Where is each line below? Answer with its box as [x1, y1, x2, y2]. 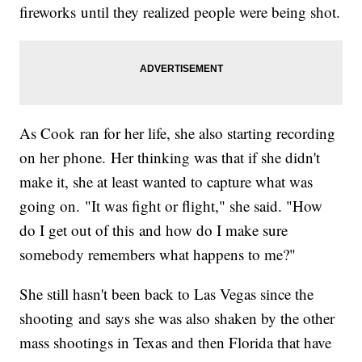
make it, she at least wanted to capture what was [19, 171, 314, 192]
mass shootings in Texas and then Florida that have [19, 332, 332, 353]
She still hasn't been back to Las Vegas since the [19, 284, 314, 305]
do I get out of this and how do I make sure [19, 220, 288, 241]
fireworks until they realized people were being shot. [19, 2, 341, 23]
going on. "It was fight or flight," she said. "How [19, 196, 323, 217]
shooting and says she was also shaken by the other [19, 308, 335, 329]
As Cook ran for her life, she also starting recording [19, 123, 336, 144]
